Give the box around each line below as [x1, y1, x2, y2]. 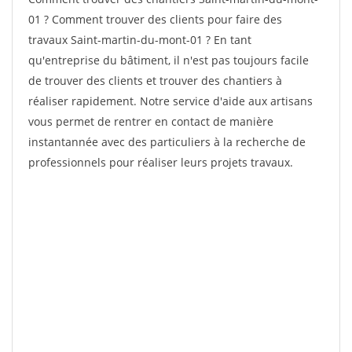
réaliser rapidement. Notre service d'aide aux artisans [28, 93, 313, 108]
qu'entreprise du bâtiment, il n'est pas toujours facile [28, 53, 309, 68]
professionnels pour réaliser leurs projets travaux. [28, 155, 293, 170]
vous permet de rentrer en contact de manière [28, 114, 273, 129]
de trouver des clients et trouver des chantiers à [28, 73, 282, 88]
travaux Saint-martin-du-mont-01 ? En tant [28, 32, 251, 47]
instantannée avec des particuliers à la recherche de [28, 134, 306, 149]
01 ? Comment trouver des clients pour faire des [28, 12, 282, 27]
